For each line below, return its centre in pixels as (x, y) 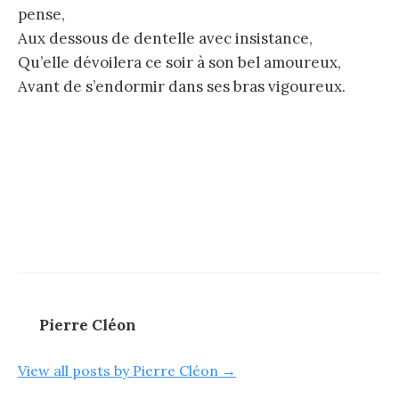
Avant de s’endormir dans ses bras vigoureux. (182, 86)
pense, (41, 14)
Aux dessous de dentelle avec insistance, (165, 38)
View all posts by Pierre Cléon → (127, 371)
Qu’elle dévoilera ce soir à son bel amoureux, (179, 62)
